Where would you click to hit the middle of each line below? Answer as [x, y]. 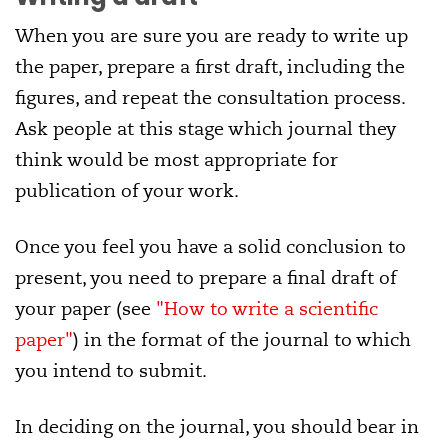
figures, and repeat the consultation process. [210, 98]
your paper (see [85, 309]
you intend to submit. [111, 371]
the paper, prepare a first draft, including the [210, 67]
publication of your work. [127, 191]
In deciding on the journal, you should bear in [217, 427]
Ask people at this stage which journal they [205, 129]
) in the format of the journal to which [242, 340]
